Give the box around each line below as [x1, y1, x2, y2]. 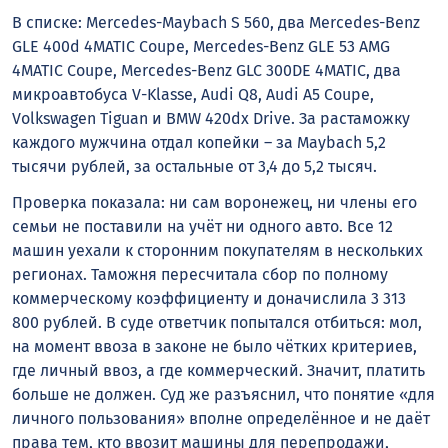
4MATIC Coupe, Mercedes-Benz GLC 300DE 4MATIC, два [12, 60, 401, 80]
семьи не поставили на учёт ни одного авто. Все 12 [12, 217, 393, 237]
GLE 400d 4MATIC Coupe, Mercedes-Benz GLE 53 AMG [12, 36, 390, 56]
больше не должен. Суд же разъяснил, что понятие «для [12, 385, 435, 405]
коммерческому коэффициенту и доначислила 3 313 [12, 289, 406, 309]
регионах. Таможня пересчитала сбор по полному [12, 265, 388, 285]
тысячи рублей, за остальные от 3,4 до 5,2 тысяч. [12, 156, 381, 176]
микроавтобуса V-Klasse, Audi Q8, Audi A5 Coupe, [12, 84, 374, 104]
